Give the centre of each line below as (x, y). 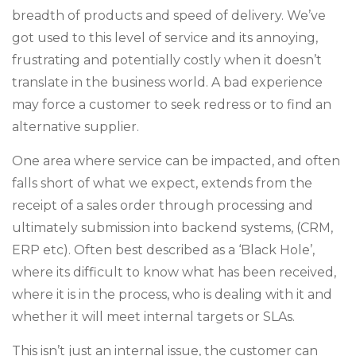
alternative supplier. (75, 127)
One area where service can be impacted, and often (176, 161)
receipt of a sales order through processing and (163, 205)
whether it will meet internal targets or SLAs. (153, 317)
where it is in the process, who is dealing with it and (172, 294)
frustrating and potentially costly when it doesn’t (167, 60)
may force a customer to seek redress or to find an (172, 104)
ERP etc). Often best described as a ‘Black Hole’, (163, 250)
